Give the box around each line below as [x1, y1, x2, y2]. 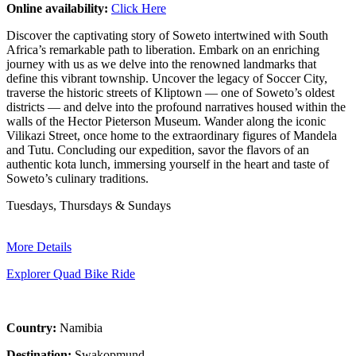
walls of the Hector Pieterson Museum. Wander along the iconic [6, 114, 326, 128]
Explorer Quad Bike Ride [6, 266, 135, 281]
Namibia [60, 320, 103, 335]
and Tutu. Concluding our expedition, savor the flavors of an [6, 142, 309, 157]
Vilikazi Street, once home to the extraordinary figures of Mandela [6, 128, 337, 142]
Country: [6, 320, 60, 335]
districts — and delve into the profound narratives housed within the [6, 99, 346, 114]
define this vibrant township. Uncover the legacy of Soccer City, [6, 71, 327, 85]
